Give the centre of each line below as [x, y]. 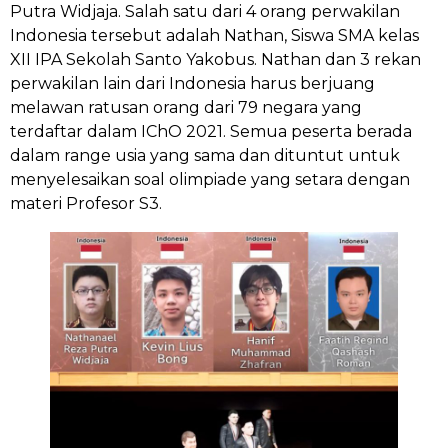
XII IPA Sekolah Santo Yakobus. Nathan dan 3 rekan [215, 60]
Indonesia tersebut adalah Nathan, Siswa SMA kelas [214, 36]
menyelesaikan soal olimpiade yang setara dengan [210, 180]
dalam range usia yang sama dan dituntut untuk [205, 156]
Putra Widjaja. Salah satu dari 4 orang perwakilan [205, 12]
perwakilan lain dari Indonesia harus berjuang [192, 84]
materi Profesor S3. [86, 204]
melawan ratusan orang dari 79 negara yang [186, 108]
